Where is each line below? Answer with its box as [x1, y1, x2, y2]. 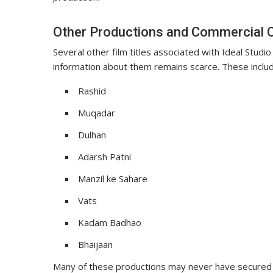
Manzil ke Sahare [78, 172, 147, 185]
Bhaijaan [78, 238, 113, 251]
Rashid [78, 85, 106, 97]
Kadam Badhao [78, 216, 141, 229]
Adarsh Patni [78, 151, 131, 163]
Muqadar [78, 107, 115, 119]
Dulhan [78, 129, 106, 141]
